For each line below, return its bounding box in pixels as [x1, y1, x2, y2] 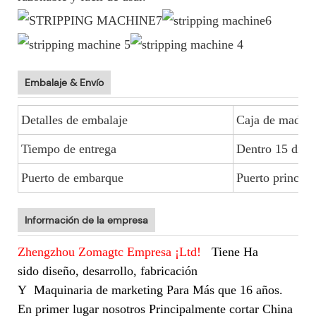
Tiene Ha [208, 244, 258, 259]
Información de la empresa [25, 213, 148, 226]
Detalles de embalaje [21, 112, 128, 127]
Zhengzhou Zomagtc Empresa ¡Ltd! [18, 244, 205, 259]
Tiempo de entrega [21, 141, 116, 156]
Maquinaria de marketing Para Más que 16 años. [30, 282, 283, 297]
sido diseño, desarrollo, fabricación [18, 263, 197, 278]
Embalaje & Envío [25, 75, 104, 89]
